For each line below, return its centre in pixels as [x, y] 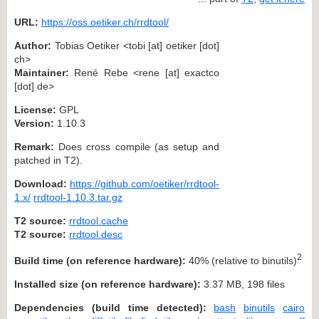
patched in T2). [48, 160]
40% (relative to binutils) [241, 260]
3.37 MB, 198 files [243, 284]
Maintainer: [42, 72]
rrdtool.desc [96, 234]
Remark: [34, 146]
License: [35, 109]
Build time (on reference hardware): [100, 260]
